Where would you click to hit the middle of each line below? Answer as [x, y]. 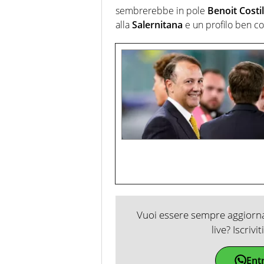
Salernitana [157, 24]
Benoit [222, 10]
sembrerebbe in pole [161, 10]
